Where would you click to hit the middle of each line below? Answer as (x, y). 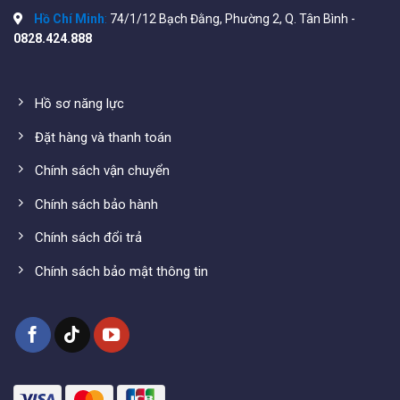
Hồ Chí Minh (69, 18)
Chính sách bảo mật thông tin (121, 271)
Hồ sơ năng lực (79, 104)
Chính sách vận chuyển (102, 171)
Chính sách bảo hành (96, 204)
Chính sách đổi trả (88, 238)
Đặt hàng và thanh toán (103, 137)
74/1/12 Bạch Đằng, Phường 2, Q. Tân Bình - (231, 18)
